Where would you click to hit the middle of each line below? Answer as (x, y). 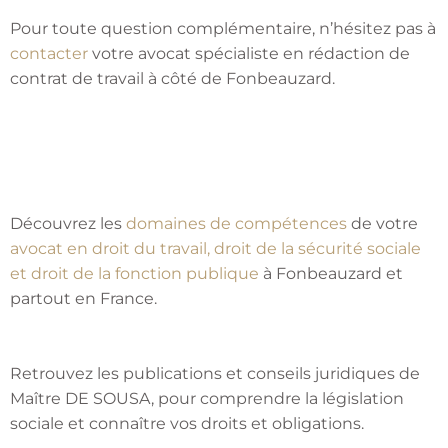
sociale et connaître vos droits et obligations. (187, 424)
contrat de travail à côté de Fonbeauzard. (172, 79)
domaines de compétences (236, 224)
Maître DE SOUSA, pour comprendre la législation (207, 399)
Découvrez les (68, 224)
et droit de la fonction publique (134, 274)
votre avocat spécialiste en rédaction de (249, 54)
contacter (49, 54)
